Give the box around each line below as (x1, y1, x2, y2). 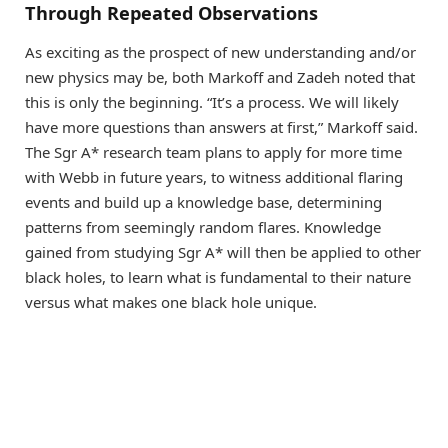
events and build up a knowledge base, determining (25, 192, 382, 213)
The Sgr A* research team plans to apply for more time (25, 142, 402, 163)
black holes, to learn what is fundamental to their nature (25, 267, 411, 288)
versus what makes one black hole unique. (25, 292, 317, 313)
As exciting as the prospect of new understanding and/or (25, 42, 416, 63)
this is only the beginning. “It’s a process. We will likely (25, 92, 399, 113)
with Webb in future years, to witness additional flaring (25, 167, 403, 188)
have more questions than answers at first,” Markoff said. (25, 117, 418, 138)
